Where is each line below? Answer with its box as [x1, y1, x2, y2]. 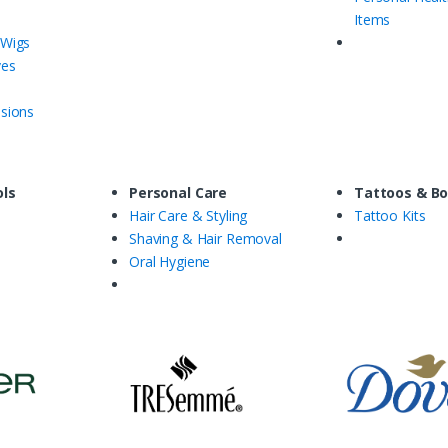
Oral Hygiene [129, 251, 211, 271]
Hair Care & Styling [129, 205, 248, 225]
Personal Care [129, 182, 228, 202]
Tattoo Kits [354, 205, 426, 225]
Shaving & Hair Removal [129, 228, 282, 248]
